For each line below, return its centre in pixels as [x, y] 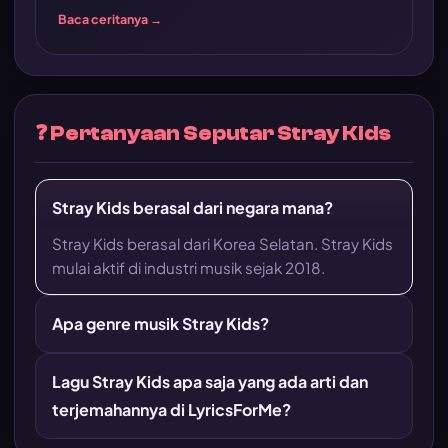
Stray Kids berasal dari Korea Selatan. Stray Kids [222, 243]
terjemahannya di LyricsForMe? [171, 409]
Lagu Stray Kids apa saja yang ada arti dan [210, 381]
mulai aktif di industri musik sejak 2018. [188, 267]
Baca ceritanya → [110, 19]
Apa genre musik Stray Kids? [160, 323]
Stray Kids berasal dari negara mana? [192, 207]
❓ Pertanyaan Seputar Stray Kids [213, 133]
